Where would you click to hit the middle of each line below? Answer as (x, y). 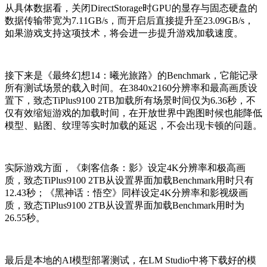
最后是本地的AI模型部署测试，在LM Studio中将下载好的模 (131, 260)
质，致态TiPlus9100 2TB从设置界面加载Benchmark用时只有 (129, 181)
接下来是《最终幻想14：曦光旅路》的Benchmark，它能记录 (131, 76)
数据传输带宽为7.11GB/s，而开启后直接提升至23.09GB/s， (129, 21)
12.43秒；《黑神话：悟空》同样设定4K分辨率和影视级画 (126, 193)
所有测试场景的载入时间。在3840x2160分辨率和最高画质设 (131, 88)
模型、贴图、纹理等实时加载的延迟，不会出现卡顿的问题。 (133, 126)
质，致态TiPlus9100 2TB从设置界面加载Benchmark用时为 (125, 206)
